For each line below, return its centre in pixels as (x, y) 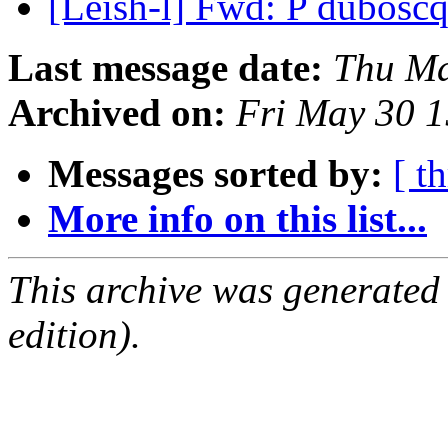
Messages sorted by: (215, 174)
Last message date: (165, 68)
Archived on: (117, 113)
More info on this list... (237, 219)
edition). (74, 335)
